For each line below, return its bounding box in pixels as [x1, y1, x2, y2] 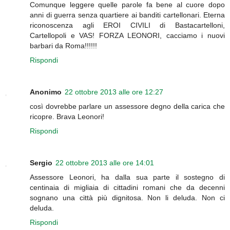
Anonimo [30, 87, 62, 96]
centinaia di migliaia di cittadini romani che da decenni [30, 183, 225, 191]
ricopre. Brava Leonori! [30, 112, 104, 121]
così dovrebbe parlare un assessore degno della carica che [30, 102, 225, 110]
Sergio [30, 158, 52, 167]
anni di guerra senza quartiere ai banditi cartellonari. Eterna [30, 10, 225, 19]
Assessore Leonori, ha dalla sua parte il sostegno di [30, 172, 225, 181]
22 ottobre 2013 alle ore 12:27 [65, 87, 163, 96]
